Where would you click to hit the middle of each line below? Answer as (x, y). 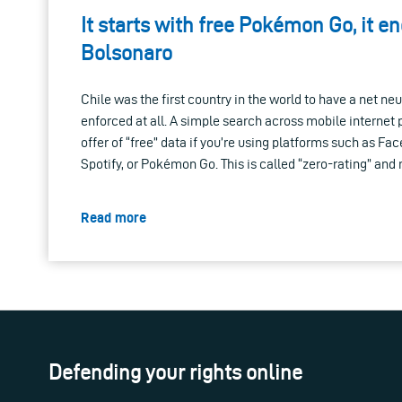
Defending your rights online (175, 373)
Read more (114, 218)
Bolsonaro (127, 53)
